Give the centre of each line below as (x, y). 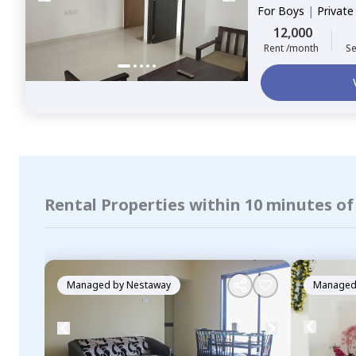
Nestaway (149, 285)
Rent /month (291, 48)
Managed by (97, 285)
